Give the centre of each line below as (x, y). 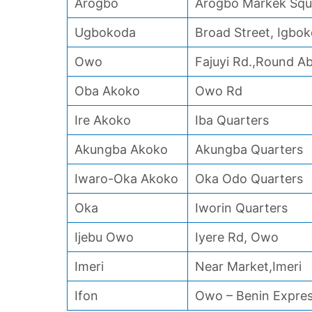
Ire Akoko (103, 120)
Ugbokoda (105, 32)
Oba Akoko (107, 91)
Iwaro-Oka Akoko (126, 179)
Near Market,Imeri (248, 266)
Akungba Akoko (121, 149)
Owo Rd (219, 91)
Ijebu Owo (104, 237)
